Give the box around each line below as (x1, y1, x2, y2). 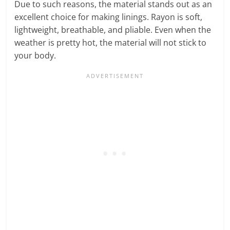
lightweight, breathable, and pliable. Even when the (14, 24, 212, 35)
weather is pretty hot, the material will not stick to (14, 36, 207, 48)
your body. (14, 49, 59, 61)
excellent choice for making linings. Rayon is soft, (14, 11, 203, 23)
